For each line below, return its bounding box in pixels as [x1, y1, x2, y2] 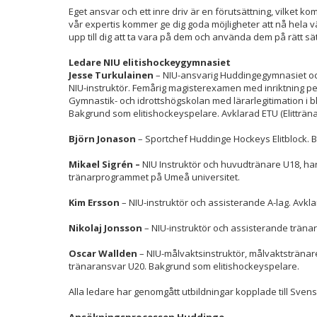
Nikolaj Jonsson [69, 221, 144, 234]
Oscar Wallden [69, 247, 137, 260]
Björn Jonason [69, 132, 138, 145]
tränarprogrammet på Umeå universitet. [69, 171, 240, 183]
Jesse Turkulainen [69, 69, 154, 81]
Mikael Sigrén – [69, 158, 140, 171]
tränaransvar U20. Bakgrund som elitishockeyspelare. [69, 260, 299, 272]
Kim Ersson [69, 196, 122, 209]
